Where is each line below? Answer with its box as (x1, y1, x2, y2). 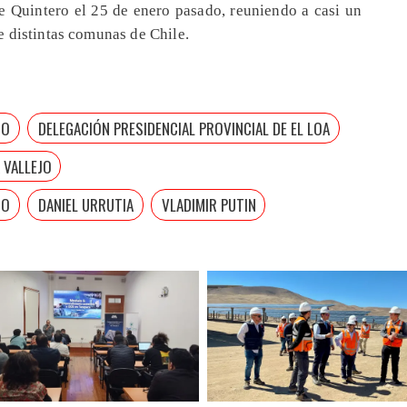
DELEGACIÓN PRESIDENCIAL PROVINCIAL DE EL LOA (37, 116, 330, 140)
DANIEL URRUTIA (37, 193, 134, 216)
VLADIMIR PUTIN (161, 193, 256, 216)
